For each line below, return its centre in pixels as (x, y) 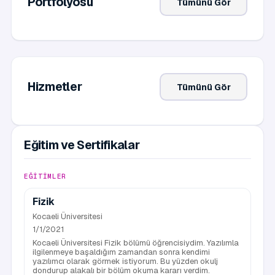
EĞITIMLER (45, 176)
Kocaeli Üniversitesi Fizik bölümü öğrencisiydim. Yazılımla (136, 242)
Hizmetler (55, 87)
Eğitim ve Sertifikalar (82, 145)
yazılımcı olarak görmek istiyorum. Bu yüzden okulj (125, 261)
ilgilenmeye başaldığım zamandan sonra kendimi (121, 252)
